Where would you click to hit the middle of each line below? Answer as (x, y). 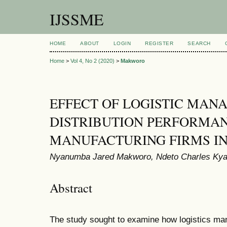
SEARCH (199, 43)
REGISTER (159, 43)
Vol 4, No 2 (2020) (92, 61)
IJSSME (77, 19)
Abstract (71, 187)
